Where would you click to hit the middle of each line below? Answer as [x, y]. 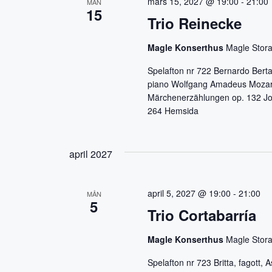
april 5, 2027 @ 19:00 [189, 193]
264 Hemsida [173, 111]
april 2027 [91, 154]
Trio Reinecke [195, 23]
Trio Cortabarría [202, 215]
